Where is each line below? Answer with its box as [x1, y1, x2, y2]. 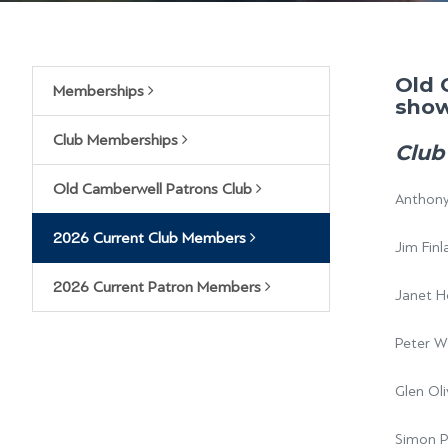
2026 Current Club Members [53, 229, 250, 247]
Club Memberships [53, 131, 182, 149]
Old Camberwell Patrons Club [53, 180, 256, 198]
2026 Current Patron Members [53, 278, 265, 296]
